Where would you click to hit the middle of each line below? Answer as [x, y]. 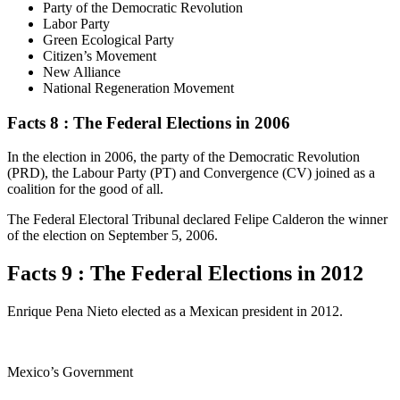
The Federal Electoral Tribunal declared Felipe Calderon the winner [197, 220]
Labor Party [76, 23]
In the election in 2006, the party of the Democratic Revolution [183, 157]
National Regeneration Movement [138, 87]
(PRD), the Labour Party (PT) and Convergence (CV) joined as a [191, 173]
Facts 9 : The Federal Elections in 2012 [185, 274]
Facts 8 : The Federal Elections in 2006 [149, 122]
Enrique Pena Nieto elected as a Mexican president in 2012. [175, 312]
